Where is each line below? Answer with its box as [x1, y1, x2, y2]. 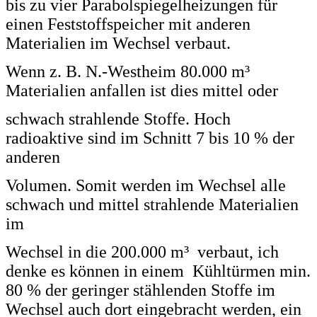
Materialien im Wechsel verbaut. [6, 33, 231, 52]
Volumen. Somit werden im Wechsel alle [6, 175, 286, 195]
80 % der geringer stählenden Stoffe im [6, 280, 275, 299]
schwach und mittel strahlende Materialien [6, 195, 299, 214]
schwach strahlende [6, 109, 144, 128]
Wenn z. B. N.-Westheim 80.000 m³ [6, 62, 250, 81]
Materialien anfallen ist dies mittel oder [6, 81, 278, 100]
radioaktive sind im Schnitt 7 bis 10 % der [6, 128, 294, 147]
